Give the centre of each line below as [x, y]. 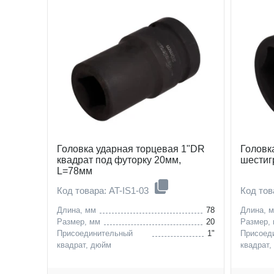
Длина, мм [76, 210]
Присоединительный [95, 233]
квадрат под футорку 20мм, [119, 160]
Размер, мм [79, 221]
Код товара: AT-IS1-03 [104, 190]
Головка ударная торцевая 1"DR [131, 149]
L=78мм [75, 171]
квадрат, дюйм [84, 245]
